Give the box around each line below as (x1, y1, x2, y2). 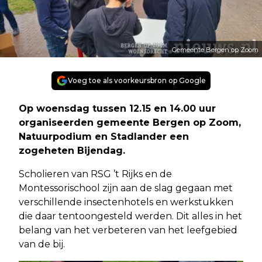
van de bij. (19, 238, 65, 250)
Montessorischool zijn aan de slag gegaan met (19, 182, 233, 194)
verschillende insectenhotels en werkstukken (19, 196, 233, 208)
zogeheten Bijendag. (19, 144, 125, 156)
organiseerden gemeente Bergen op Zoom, (19, 116, 241, 128)
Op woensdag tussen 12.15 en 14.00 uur (19, 102, 216, 114)
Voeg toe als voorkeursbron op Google (68, 75, 206, 85)
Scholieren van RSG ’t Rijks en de (19, 168, 172, 180)
